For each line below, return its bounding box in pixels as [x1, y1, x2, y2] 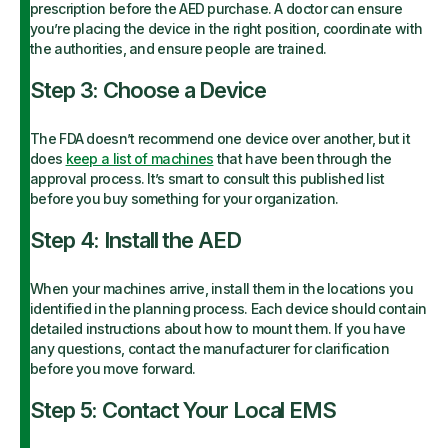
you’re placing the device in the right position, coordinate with [30, 20, 423, 37]
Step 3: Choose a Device [30, 77, 266, 103]
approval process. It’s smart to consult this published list [30, 170, 385, 187]
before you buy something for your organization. [30, 190, 339, 207]
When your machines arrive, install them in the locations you [30, 280, 413, 297]
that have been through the [213, 150, 392, 167]
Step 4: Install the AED [30, 227, 241, 253]
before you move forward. [30, 360, 196, 377]
